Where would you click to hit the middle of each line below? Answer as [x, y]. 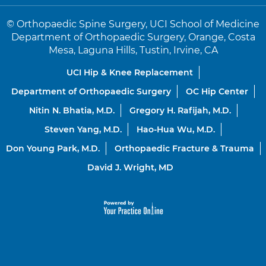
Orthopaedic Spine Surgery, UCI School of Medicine [138, 24]
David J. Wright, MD [130, 167]
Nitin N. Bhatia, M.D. [72, 110]
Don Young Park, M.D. [53, 148]
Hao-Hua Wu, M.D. [176, 129]
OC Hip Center [217, 91]
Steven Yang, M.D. [83, 129]
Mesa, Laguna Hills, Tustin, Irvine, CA [133, 50]
